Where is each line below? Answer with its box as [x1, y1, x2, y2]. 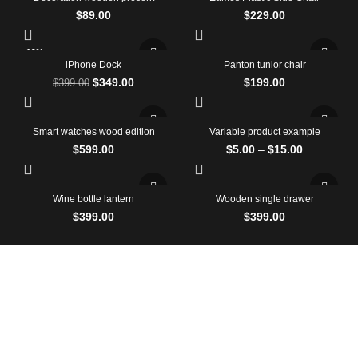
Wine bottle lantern [53, 193, 134, 205]
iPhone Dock [66, 59, 121, 71]
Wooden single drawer [215, 193, 314, 205]
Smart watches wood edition [32, 126, 155, 138]
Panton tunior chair [223, 59, 306, 71]
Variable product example [209, 126, 320, 138]
